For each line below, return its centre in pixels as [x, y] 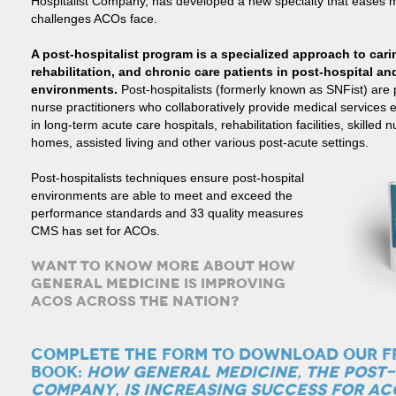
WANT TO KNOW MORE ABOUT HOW [163, 266]
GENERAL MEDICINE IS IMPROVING [158, 283]
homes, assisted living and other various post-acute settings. [199, 142]
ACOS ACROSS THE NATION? [136, 301]
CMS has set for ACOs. [95, 231]
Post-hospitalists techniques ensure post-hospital [167, 178]
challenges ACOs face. [94, 19]
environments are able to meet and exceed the [161, 195]
